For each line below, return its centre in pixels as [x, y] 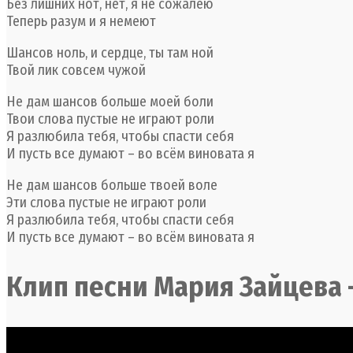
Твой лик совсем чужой [76, 70]
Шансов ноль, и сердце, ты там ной [110, 52]
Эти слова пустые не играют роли [106, 202]
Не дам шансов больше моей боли [110, 101]
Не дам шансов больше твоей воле [112, 185]
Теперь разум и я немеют [81, 21]
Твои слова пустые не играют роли [110, 119]
